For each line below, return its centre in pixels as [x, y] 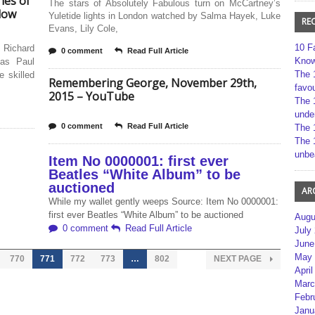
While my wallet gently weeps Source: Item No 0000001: [163, 201]
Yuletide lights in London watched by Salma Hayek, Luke [165, 16]
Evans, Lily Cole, [83, 28]
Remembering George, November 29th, [153, 83]
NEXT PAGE [239, 259]
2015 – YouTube [91, 96]
